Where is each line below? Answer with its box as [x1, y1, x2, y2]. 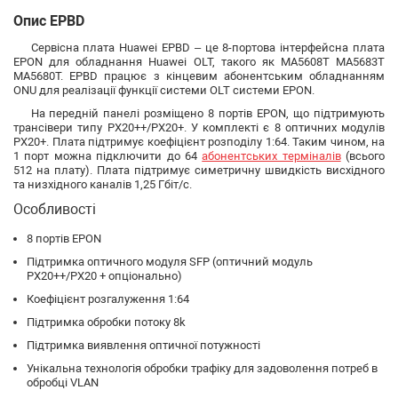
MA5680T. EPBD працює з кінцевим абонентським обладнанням [13, 69, 385, 83]
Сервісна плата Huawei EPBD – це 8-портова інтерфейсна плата [30, 41, 385, 54]
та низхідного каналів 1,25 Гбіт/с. [13, 178, 192, 191]
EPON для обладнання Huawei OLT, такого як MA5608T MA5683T [13, 55, 385, 68]
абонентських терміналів [202, 149, 341, 163]
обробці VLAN [27, 376, 99, 389]
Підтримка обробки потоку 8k [27, 315, 186, 329]
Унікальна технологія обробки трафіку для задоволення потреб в [27, 362, 378, 375]
